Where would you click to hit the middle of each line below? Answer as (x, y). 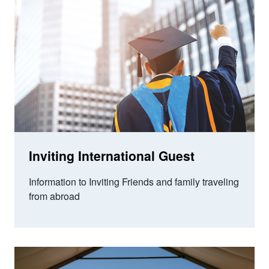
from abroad (54, 196)
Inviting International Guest (112, 156)
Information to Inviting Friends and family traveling (134, 182)
